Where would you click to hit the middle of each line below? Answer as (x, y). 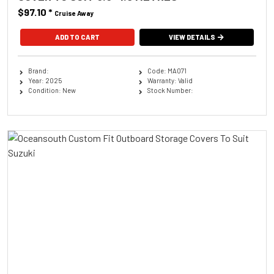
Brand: (38, 70)
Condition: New (52, 90)
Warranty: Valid (170, 80)
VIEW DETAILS (192, 37)
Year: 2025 (45, 80)
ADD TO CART (77, 37)
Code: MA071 (167, 70)
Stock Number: (170, 90)
